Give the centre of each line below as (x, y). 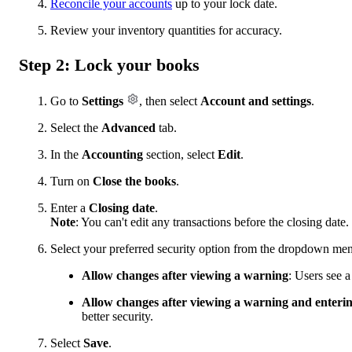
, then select (170, 101)
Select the (76, 127)
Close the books (134, 181)
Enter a (70, 207)
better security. (117, 316)
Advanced (130, 127)
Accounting (114, 154)
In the (66, 154)
